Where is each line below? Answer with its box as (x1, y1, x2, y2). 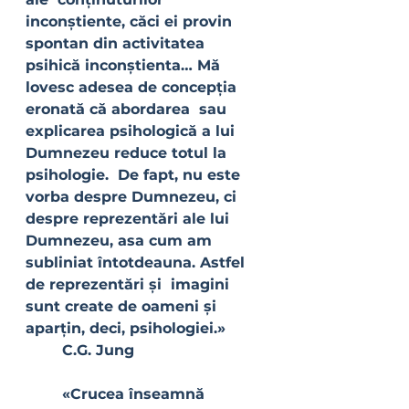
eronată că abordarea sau (26, 100, 231, 118)
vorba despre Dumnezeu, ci (26, 188, 241, 205)
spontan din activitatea (26, 35, 214, 52)
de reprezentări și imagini (26, 276, 234, 293)
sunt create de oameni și (26, 298, 221, 315)
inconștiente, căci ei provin (26, 13, 236, 30)
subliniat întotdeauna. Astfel (26, 254, 249, 271)
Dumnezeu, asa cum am (26, 232, 216, 249)
